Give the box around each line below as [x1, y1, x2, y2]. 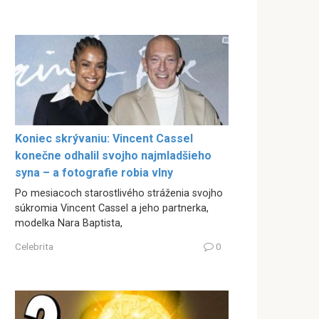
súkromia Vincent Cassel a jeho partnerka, [15, 202, 209, 214]
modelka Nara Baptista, [15, 216, 122, 229]
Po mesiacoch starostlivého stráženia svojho [15, 187, 223, 199]
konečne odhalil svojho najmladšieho [15, 148, 211, 162]
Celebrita [15, 241, 53, 253]
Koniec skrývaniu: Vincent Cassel [15, 131, 193, 145]
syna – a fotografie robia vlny [15, 165, 173, 179]
